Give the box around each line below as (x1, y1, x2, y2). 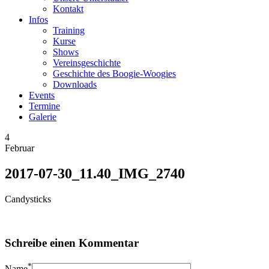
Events (29, 90, 55, 100)
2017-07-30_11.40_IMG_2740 (5, 165, 185, 181)
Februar (5, 143, 34, 153)
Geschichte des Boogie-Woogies (53, 68, 176, 79)
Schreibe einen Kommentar (5, 236, 139, 249)
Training (53, 25, 85, 35)
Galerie (29, 112, 56, 122)
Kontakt (53, 4, 83, 14)
